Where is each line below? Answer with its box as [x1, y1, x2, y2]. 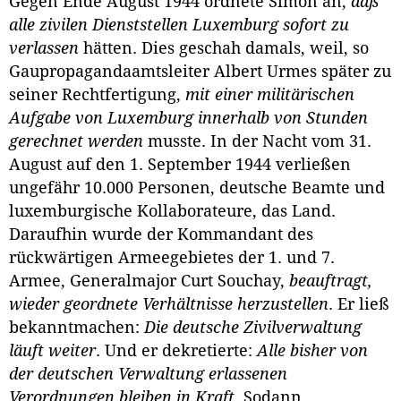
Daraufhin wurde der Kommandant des [9, 226, 313, 244]
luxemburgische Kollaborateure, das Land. [9, 202, 336, 221]
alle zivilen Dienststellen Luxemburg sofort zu [9, 16, 349, 35]
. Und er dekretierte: [96, 342, 257, 361]
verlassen [9, 39, 83, 58]
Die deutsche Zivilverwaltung [144, 319, 362, 337]
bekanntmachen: [9, 319, 144, 337]
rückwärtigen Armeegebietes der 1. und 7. [9, 249, 335, 268]
